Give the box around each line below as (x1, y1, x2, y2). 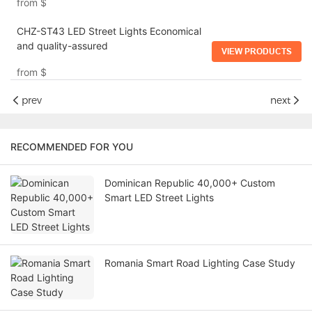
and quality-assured (16, 40, 108, 52)
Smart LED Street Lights (104, 192, 214, 204)
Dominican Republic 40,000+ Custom (104, 177, 275, 189)
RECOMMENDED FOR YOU (10, 141, 133, 153)
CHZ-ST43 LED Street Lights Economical (16, 25, 201, 38)
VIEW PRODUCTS (221, 46, 292, 57)
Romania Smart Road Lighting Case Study (104, 257, 295, 270)
